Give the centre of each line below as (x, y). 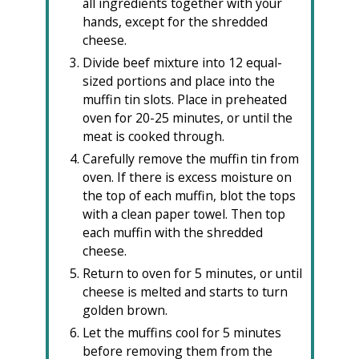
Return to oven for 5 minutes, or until (192, 274)
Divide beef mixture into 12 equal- (182, 63)
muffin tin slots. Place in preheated (184, 100)
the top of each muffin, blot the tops (189, 196)
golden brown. (125, 311)
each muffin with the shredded (172, 233)
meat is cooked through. (153, 137)
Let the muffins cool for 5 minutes (182, 333)
